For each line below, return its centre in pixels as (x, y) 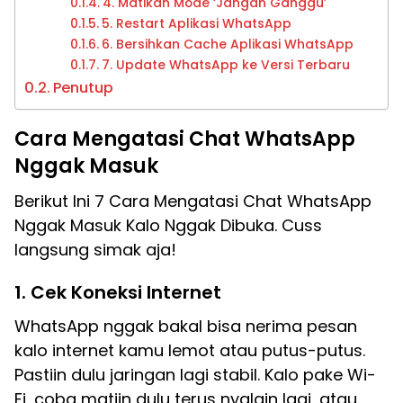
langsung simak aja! (95, 250)
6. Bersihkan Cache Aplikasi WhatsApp (228, 44)
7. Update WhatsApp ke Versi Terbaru (226, 65)
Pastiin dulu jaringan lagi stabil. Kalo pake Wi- (195, 375)
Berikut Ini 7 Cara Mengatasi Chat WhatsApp (193, 201)
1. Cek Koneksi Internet (118, 292)
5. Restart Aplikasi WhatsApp (197, 23)
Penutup (84, 88)
